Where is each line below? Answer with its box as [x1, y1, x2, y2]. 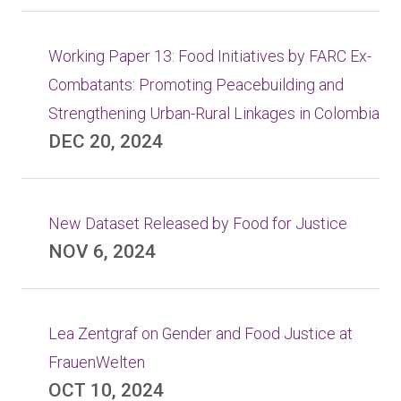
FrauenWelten [48, 353, 145, 371]
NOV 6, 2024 [48, 241, 156, 262]
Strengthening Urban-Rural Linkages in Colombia [48, 104, 380, 123]
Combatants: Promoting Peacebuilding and [48, 75, 344, 94]
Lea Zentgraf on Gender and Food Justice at [48, 324, 353, 343]
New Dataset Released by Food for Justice [48, 214, 347, 233]
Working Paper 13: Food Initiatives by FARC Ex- [48, 47, 371, 65]
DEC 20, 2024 [48, 131, 163, 152]
